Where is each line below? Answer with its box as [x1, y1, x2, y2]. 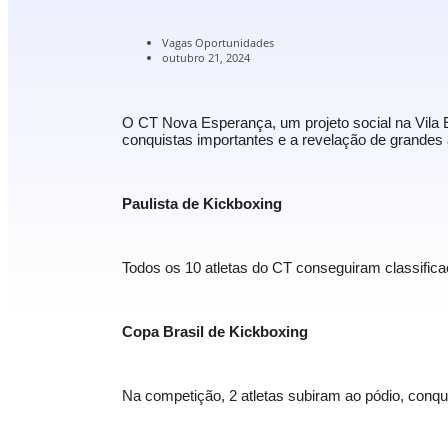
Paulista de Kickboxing [122, 194, 282, 212]
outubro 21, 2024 [162, 49, 250, 65]
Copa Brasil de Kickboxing [122, 322, 308, 340]
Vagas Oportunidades [162, 34, 274, 50]
